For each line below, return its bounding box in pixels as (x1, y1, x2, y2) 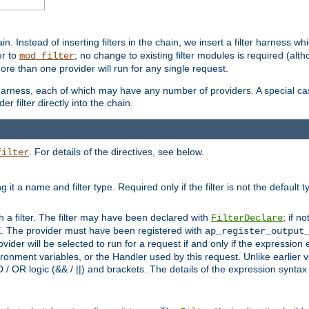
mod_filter (19, 50, 74, 62)
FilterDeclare (211, 212, 283, 223)
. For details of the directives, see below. (29, 146, 204, 157)
